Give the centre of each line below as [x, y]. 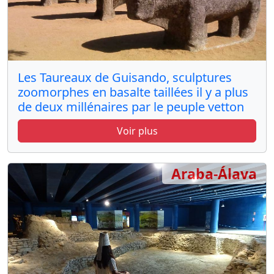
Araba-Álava [214, 173]
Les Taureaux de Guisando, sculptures [125, 77]
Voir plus [137, 131]
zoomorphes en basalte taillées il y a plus [133, 92]
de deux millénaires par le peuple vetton [131, 106]
